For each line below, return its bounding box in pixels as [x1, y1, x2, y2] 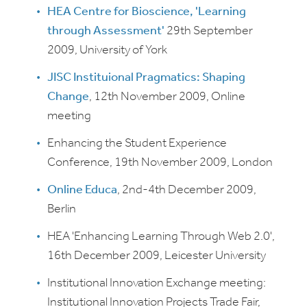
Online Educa [47, 184, 117, 197]
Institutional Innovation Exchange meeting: [47, 277, 266, 290]
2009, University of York [47, 44, 167, 57]
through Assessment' [47, 25, 164, 38]
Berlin [47, 203, 76, 216]
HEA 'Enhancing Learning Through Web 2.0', [47, 230, 275, 243]
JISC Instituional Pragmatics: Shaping [47, 71, 245, 84]
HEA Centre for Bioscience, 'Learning [47, 5, 246, 19]
